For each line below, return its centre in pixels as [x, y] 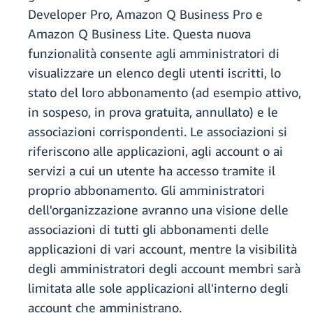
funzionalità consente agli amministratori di [154, 53]
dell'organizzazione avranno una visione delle [158, 210]
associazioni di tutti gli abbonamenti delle [148, 230]
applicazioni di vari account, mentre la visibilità [162, 249]
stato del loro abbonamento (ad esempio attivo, [165, 93]
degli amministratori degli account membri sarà [164, 269]
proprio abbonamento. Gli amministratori [146, 190]
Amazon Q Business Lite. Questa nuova [139, 34]
